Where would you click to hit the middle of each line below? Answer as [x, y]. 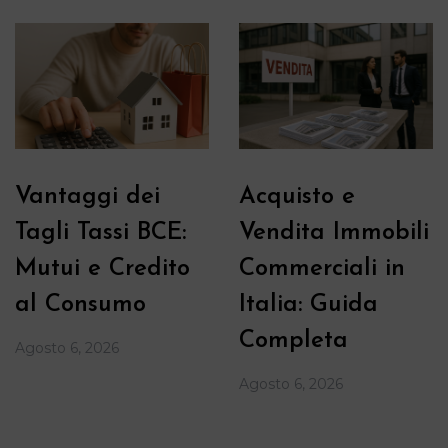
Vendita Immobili [334, 232]
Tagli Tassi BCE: [100, 232]
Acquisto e [297, 196]
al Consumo [80, 304]
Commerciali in [322, 268]
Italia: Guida [308, 304]
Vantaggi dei [87, 196]
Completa [293, 340]
